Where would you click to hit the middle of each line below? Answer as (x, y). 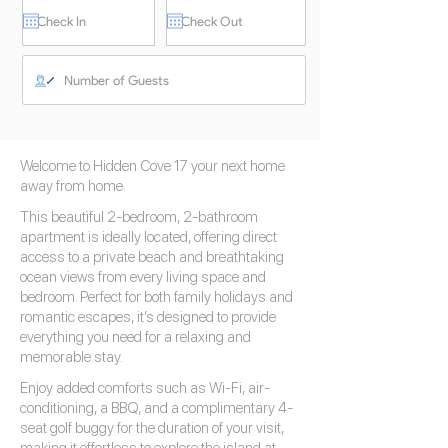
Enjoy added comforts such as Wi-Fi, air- (145, 388)
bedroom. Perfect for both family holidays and (156, 297)
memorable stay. (71, 357)
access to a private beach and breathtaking (152, 257)
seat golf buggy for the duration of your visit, (152, 428)
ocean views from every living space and (143, 277)
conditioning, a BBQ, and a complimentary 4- (156, 408)
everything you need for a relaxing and (135, 337)
